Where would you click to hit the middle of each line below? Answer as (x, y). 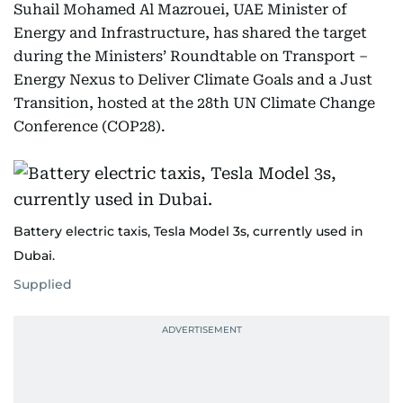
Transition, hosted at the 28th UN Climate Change (194, 103)
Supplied (43, 284)
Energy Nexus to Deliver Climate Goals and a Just (193, 80)
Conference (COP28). (90, 126)
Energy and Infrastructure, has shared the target (190, 33)
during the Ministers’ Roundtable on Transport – (191, 56)
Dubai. (34, 255)
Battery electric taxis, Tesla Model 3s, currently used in (188, 231)
